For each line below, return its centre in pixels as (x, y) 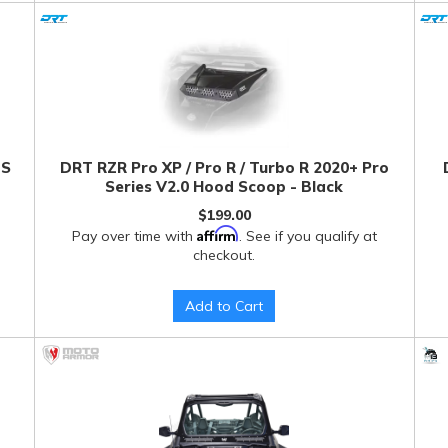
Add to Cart (224, 306)
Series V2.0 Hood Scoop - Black (224, 186)
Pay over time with (134, 236)
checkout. (224, 255)
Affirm (217, 233)
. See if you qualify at (307, 236)
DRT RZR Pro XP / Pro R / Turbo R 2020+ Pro (224, 167)
